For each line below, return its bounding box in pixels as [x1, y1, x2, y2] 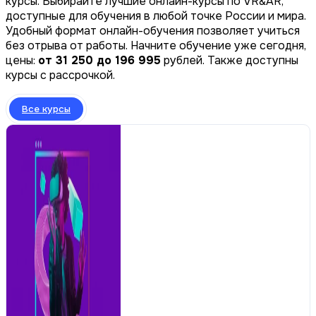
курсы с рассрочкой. [6, 67, 115, 83]
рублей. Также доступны [161, 52, 298, 68]
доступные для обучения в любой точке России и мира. [6, 8, 306, 23]
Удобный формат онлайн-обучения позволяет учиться [6, 23, 300, 38]
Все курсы [22, 102, 71, 115]
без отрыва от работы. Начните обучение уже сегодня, [6, 37, 306, 53]
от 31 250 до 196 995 [38, 52, 161, 68]
